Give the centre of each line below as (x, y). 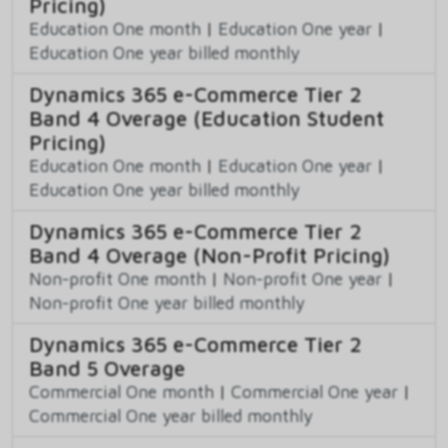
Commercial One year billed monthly (171, 415)
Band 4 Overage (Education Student (206, 117)
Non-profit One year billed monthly (167, 302)
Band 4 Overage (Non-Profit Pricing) (209, 254)
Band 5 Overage (107, 367)
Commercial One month (121, 391)
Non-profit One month (117, 278)
